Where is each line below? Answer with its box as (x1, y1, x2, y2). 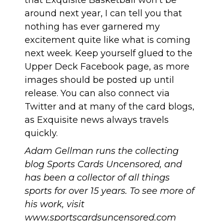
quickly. (25, 128, 58, 139)
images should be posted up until (25, 74, 174, 86)
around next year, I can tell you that (25, 8, 182, 19)
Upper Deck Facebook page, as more (25, 61, 189, 73)
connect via (118, 88, 170, 99)
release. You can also (25, 88, 118, 99)
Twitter (25, 101, 56, 112)
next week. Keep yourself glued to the (25, 48, 192, 59)
